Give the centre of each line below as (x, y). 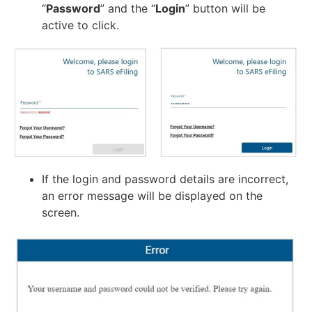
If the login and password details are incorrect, (165, 179)
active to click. (80, 25)
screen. (61, 213)
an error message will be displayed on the (152, 196)
